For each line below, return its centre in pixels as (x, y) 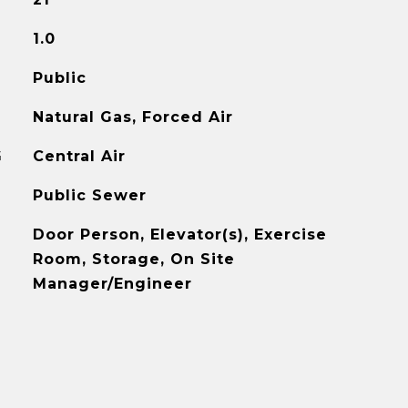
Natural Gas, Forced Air (133, 117)
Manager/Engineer (112, 284)
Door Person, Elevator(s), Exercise (179, 235)
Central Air (79, 156)
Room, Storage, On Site (133, 259)
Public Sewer (89, 195)
